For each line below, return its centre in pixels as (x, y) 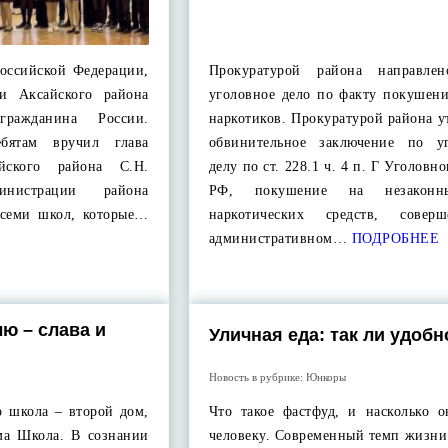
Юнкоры (325, 377)
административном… (278, 238)
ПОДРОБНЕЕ (393, 238)
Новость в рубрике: (257, 377)
